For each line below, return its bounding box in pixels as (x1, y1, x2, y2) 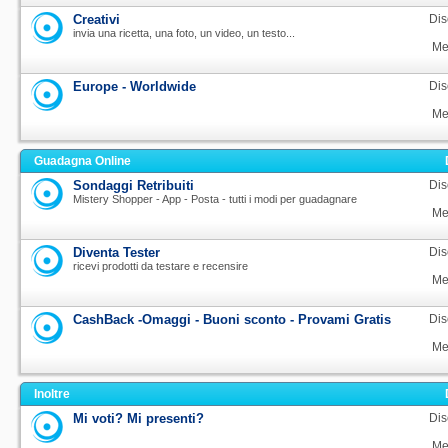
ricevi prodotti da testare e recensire (73, 260, 248, 272)
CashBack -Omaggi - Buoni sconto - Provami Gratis (73, 312, 391, 327)
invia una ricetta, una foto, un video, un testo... (73, 27, 295, 39)
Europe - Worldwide (73, 79, 196, 94)
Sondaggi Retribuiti (73, 178, 194, 193)
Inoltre (34, 387, 70, 401)
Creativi (73, 12, 120, 27)
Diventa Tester (73, 245, 160, 260)
